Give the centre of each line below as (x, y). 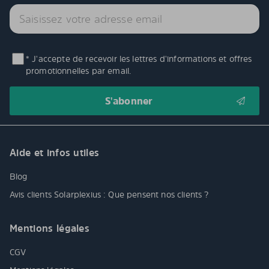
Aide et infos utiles (55, 153)
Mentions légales (50, 228)
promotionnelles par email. (79, 71)
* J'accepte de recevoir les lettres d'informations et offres (139, 59)
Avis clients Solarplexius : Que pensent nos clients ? (110, 195)
